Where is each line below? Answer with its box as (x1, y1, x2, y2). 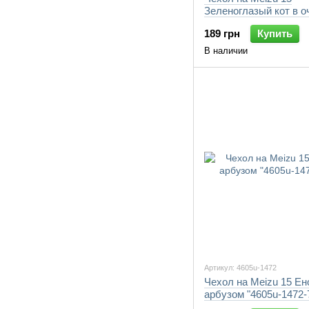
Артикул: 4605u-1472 (204, 263, 277, 272)
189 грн (204, 28, 240, 39)
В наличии (204, 46, 248, 56)
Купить (257, 28, 292, 39)
